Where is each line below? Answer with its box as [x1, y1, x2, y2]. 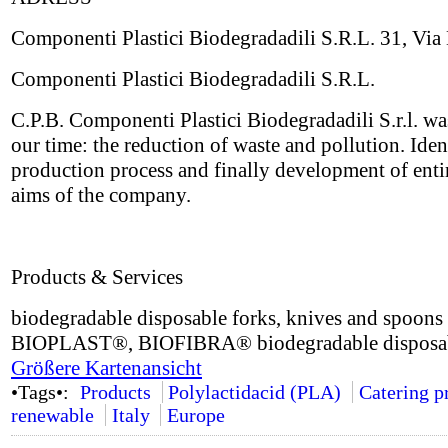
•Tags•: [11, 381, 74, 403]
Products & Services [11, 265, 183, 289]
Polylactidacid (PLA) [168, 381, 342, 403]
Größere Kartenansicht [11, 356, 202, 380]
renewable [11, 404, 94, 426]
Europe [167, 404, 225, 426]
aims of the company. [11, 183, 191, 207]
